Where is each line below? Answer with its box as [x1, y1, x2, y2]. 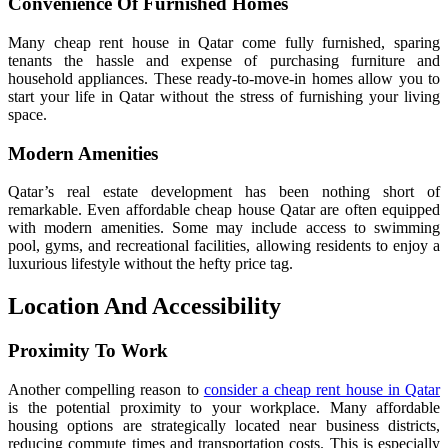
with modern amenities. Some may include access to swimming [8, 219, 440, 237]
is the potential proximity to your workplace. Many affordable [8, 398, 440, 416]
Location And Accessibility [8, 293, 281, 320]
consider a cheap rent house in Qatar [203, 380, 441, 398]
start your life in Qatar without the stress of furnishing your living [8, 87, 440, 105]
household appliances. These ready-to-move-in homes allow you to [8, 69, 440, 87]
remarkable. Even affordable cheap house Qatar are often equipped [8, 201, 440, 219]
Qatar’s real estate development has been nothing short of [8, 183, 440, 201]
